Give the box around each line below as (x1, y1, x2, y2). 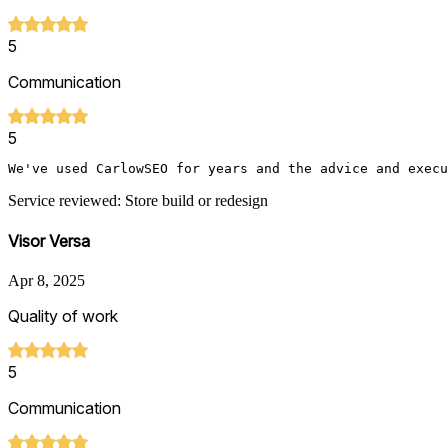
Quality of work (8, 306, 118, 327)
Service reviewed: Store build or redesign (8, 191, 268, 209)
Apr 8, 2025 (8, 272, 85, 290)
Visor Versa (8, 230, 90, 251)
